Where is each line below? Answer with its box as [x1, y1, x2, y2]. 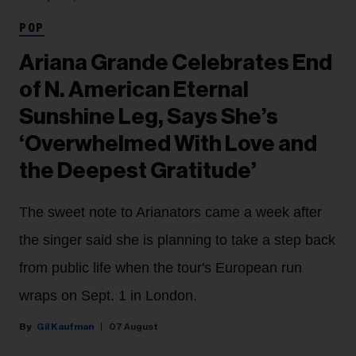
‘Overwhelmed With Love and [19, 133, 317, 156]
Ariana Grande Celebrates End [19, 52, 332, 75]
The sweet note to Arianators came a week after [19, 204, 322, 221]
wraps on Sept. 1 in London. [19, 288, 197, 304]
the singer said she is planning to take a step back [19, 232, 335, 249]
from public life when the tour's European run [19, 260, 302, 277]
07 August [109, 322, 158, 332]
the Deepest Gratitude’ [19, 160, 257, 183]
